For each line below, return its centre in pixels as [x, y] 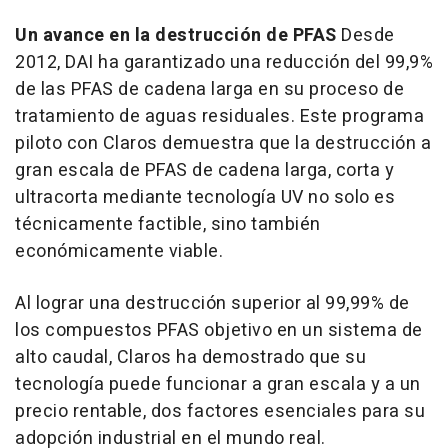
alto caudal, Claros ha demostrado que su [190, 357]
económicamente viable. [119, 251]
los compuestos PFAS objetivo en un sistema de [219, 330]
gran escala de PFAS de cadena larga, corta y [204, 170]
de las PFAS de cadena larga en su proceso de [209, 89]
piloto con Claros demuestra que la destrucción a [223, 143]
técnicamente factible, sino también [168, 224]
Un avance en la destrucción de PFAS [178, 35]
